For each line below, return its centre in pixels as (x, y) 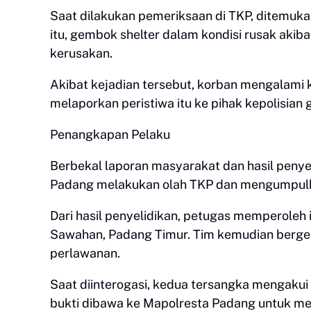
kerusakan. (81, 53)
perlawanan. (85, 253)
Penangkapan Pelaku (110, 134)
